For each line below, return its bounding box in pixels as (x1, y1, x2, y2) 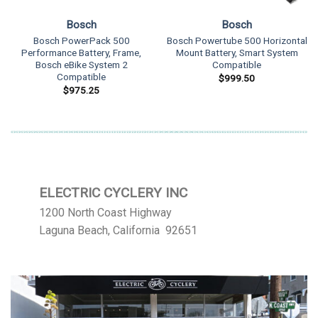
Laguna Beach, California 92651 (39, 224, 197, 238)
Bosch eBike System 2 (35, 59, 128, 71)
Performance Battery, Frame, (21, 47, 141, 59)
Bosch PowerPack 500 (33, 35, 130, 47)
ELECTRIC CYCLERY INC (39, 185, 187, 202)
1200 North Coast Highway (39, 206, 172, 220)
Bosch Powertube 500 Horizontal (166, 35, 307, 47)
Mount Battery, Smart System (175, 47, 298, 59)
